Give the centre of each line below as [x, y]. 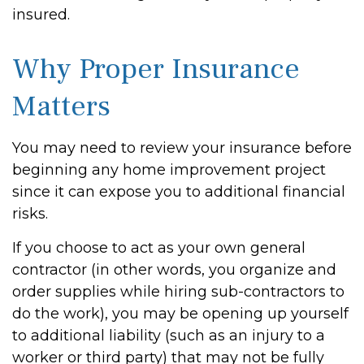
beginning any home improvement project [169, 170]
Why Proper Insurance [156, 69]
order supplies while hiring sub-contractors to [178, 292]
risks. [30, 214]
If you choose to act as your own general [159, 248]
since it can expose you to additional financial [179, 192]
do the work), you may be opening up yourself [180, 314]
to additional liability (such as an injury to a [169, 336]
